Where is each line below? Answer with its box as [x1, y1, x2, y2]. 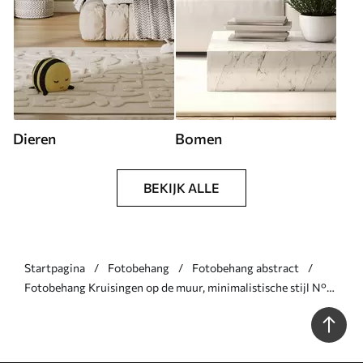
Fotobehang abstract [192, 260, 299, 275]
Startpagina [24, 260, 85, 275]
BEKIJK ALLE [143, 179, 220, 195]
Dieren [13, 129, 56, 147]
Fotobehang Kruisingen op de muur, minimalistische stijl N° [24, 280, 327, 294]
